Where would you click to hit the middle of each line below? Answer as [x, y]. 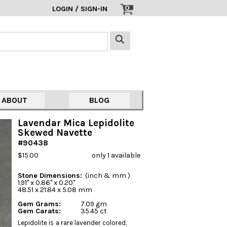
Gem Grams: [40, 204]
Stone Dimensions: [50, 176]
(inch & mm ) [106, 176]
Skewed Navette [55, 133]
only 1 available [116, 155]
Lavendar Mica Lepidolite [76, 123]
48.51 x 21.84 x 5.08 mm [55, 190]
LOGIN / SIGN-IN [80, 9]
